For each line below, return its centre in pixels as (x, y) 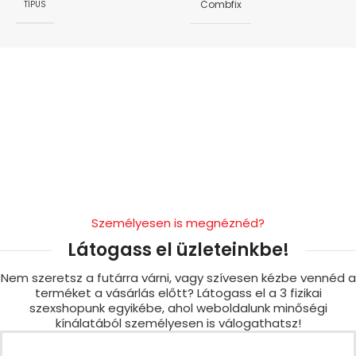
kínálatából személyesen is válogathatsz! (178, 323)
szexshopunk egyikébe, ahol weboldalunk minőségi (178, 308)
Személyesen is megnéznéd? (178, 223)
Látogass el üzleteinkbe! (178, 250)
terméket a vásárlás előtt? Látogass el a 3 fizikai (178, 293)
